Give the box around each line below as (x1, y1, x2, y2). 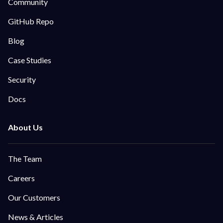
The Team (8, 153, 42, 163)
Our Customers (8, 192, 60, 202)
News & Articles (8, 212, 63, 222)
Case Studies (8, 55, 51, 65)
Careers (8, 173, 35, 183)
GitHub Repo (8, 16, 54, 26)
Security (8, 74, 36, 84)
